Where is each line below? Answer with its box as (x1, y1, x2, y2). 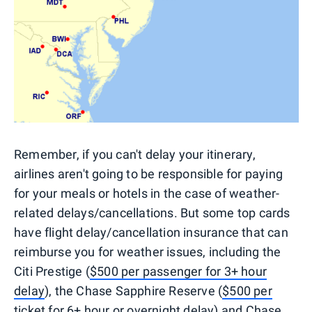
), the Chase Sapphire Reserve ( (45, 283, 223, 299)
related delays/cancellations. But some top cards (14, 205, 290, 221)
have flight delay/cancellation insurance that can (14, 225, 288, 240)
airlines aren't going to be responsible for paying (14, 166, 283, 182)
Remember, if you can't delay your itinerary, (14, 147, 256, 162)
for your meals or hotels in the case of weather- (14, 186, 280, 201)
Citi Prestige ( (14, 264, 90, 279)
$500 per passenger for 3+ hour (90, 264, 267, 279)
